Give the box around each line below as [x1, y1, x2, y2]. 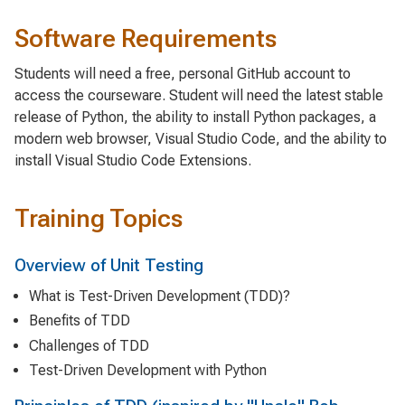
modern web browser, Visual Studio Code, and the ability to [14, 129, 387, 147]
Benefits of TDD [29, 312, 130, 330]
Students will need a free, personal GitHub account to [14, 64, 351, 82]
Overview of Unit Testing [14, 255, 203, 277]
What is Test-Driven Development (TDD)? [29, 287, 290, 306]
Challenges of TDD [29, 336, 149, 354]
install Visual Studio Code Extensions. [14, 151, 251, 169]
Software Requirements [14, 23, 277, 53]
